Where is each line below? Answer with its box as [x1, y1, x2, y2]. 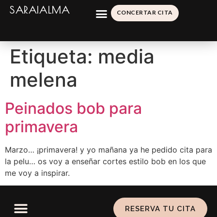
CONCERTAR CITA [116, 9, 173, 16]
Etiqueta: [10, 45, 98, 68]
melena [10, 68, 77, 92]
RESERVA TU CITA [124, 204, 196, 214]
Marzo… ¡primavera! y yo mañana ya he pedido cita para [5, 145, 212, 155]
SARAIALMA [10, 4, 70, 15]
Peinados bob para [5, 99, 142, 118]
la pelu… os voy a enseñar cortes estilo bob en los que [5, 156, 206, 166]
